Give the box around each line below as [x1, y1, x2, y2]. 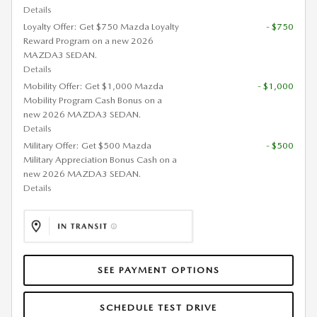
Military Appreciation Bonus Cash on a [23, 154, 177, 165]
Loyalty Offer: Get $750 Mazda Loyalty [23, 21, 179, 32]
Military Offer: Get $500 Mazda [23, 139, 151, 151]
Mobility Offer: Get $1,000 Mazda [23, 80, 163, 91]
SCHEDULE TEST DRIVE [100, 301, 217, 313]
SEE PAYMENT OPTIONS [97, 264, 220, 275]
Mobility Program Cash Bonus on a [23, 94, 162, 105]
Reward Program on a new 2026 [23, 35, 154, 46]
